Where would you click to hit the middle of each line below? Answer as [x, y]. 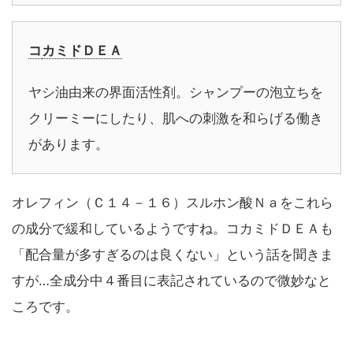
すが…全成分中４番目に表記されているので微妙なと [171, 281]
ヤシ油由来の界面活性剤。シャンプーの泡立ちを [176, 93]
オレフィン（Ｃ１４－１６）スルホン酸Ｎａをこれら [173, 203]
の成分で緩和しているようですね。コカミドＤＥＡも [173, 229]
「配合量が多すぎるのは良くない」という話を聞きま [173, 255]
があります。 [69, 145]
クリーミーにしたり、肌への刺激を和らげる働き [176, 119]
